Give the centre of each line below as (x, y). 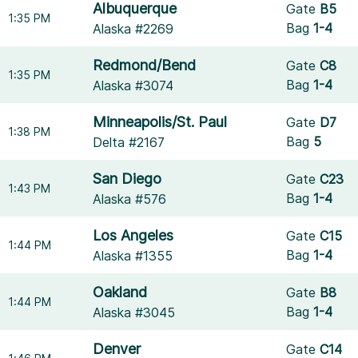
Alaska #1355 (133, 256)
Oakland (120, 292)
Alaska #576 (130, 199)
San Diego (127, 179)
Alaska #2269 (133, 29)
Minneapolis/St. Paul (160, 122)
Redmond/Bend (145, 65)
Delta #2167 (129, 142)
